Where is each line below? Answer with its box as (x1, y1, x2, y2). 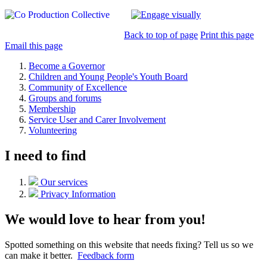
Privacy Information (41, 189, 116, 200)
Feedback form (77, 250, 134, 261)
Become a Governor (29, 61, 105, 72)
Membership (29, 104, 76, 114)
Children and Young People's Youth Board (29, 72, 188, 82)
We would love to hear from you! (5, 212, 206, 228)
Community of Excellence (29, 82, 127, 93)
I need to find (5, 148, 86, 164)
